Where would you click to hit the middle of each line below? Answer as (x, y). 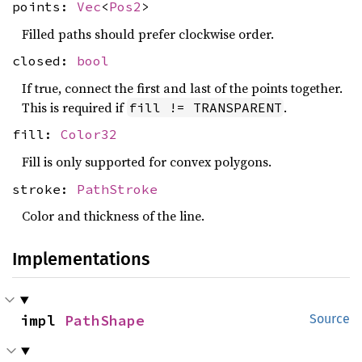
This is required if (74, 107)
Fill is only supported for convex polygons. (147, 161)
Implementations (81, 259)
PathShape (105, 321)
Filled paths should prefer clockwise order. (148, 34)
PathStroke (117, 189)
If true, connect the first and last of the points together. (182, 88)
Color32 (89, 135)
